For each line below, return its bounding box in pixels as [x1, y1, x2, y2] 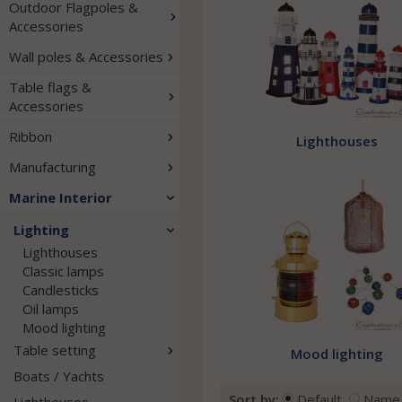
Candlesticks [22, 281, 99, 299]
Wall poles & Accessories [9, 48, 163, 66]
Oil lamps [22, 300, 79, 318]
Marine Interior [9, 188, 112, 206]
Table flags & [9, 78, 92, 96]
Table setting [13, 341, 96, 359]
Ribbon [9, 127, 52, 145]
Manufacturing [9, 158, 96, 176]
